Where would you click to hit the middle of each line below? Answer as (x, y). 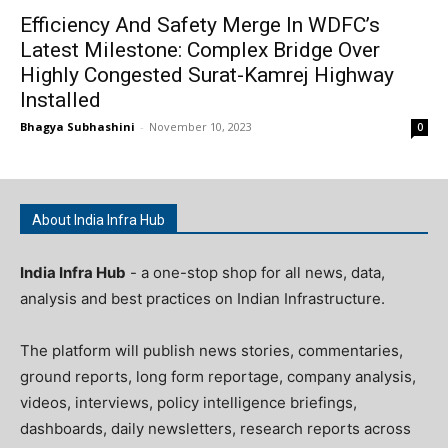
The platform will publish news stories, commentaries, (211, 350)
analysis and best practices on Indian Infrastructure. (202, 298)
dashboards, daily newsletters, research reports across (215, 428)
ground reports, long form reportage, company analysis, (218, 376)
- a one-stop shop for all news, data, (255, 272)
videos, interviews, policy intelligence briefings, (188, 402)
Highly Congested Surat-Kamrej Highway (207, 75)
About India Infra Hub (98, 220)
